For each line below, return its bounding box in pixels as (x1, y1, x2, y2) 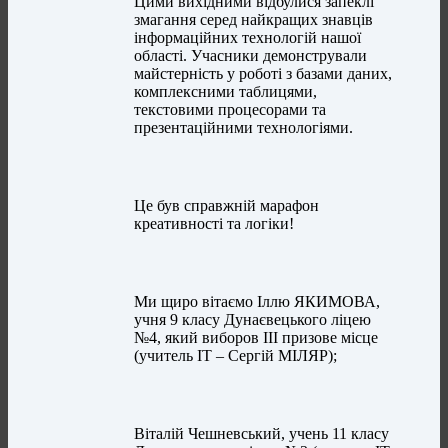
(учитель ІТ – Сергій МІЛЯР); (134, 347, 338, 365)
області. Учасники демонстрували (134, 47, 368, 65)
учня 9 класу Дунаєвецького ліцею (134, 311, 372, 329)
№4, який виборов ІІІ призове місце (134, 329, 379, 347)
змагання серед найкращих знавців (134, 11, 374, 29)
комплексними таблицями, (134, 83, 318, 101)
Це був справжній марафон (134, 197, 320, 215)
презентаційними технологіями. (134, 119, 354, 137)
